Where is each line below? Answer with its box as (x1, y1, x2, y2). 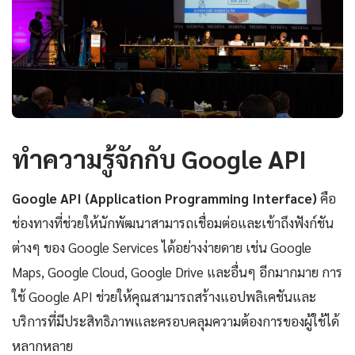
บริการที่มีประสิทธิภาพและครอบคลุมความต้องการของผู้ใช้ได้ (12, 312, 339, 330)
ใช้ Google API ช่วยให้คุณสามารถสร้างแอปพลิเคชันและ (12, 288, 316, 306)
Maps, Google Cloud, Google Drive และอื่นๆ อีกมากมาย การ (12, 263, 342, 281)
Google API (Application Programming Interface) (12, 189, 317, 208)
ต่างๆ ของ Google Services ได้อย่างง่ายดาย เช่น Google (12, 239, 311, 257)
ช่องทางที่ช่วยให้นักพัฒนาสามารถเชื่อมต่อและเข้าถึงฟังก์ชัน (12, 214, 334, 232)
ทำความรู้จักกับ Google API (12, 142, 307, 175)
